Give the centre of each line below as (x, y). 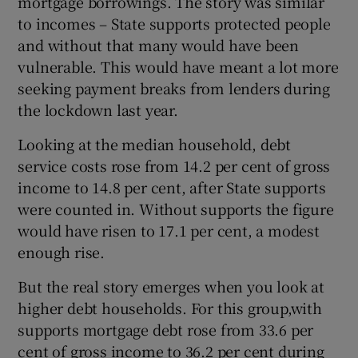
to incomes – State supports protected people (174, 24)
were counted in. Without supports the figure (176, 209)
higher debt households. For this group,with (170, 308)
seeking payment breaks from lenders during (174, 88)
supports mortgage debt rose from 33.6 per (166, 330)
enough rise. (62, 252)
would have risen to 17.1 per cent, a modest (169, 231)
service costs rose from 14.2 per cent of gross (174, 166)
